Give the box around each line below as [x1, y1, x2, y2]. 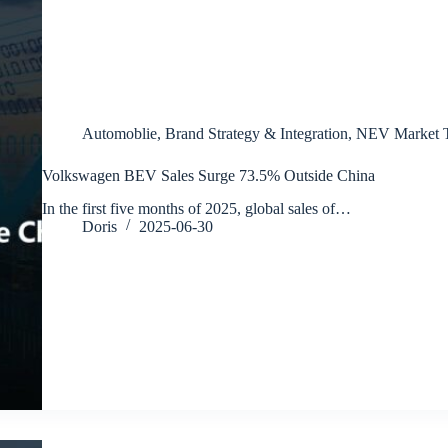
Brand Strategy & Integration [164, 124, 348, 142]
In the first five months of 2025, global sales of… [41, 199, 351, 217]
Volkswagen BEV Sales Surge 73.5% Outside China [41, 166, 375, 184]
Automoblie [81, 124, 157, 142]
